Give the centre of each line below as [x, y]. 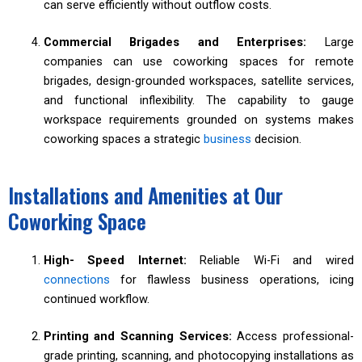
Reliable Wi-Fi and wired [277, 261]
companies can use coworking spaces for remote [198, 62]
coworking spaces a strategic [123, 139]
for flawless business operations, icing [232, 280]
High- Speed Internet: [122, 261]
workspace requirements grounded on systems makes [198, 120]
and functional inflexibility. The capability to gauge [198, 101]
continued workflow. [96, 299]
